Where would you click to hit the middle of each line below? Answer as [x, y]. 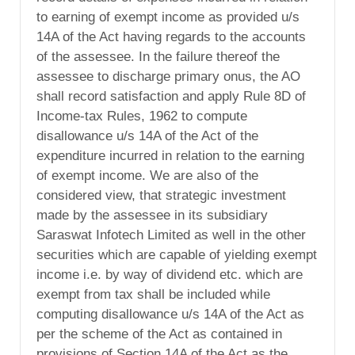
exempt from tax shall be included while [153, 295]
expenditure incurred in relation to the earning [170, 156]
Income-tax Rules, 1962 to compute [142, 116]
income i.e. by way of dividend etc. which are [170, 275]
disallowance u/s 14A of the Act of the [147, 136]
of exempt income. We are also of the [147, 176]
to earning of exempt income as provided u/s [168, 17]
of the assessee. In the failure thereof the [158, 57]
